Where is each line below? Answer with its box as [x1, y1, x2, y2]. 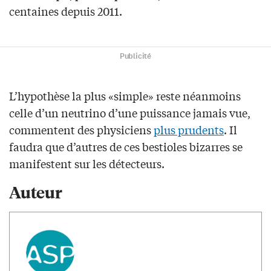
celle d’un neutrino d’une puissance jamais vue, [9, 105, 250, 121]
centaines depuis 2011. [9, 3, 122, 19]
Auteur [9, 181, 62, 203]
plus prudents [154, 122, 224, 138]
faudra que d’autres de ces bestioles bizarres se [9, 139, 243, 155]
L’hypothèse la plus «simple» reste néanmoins [9, 88, 241, 104]
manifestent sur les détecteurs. [9, 155, 165, 172]
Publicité [119, 51, 152, 62]
